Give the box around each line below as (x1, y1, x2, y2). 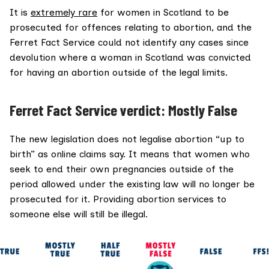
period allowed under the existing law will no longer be (10, 178, 255, 190)
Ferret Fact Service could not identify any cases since (10, 37, 249, 49)
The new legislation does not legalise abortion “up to (10, 133, 244, 145)
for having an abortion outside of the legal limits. (10, 67, 231, 79)
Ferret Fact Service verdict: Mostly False (10, 101, 237, 119)
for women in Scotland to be (97, 7, 229, 19)
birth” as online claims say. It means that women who (10, 148, 250, 160)
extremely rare (31, 7, 97, 19)
